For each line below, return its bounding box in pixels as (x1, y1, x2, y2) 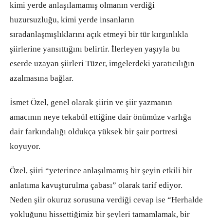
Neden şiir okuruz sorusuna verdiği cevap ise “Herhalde (10, 195, 203, 205)
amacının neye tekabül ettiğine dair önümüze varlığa (10, 112, 191, 122)
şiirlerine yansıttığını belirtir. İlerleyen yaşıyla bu (10, 44, 180, 54)
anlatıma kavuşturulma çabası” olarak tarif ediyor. (10, 181, 182, 190)
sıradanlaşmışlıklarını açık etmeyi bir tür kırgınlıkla (10, 30, 188, 39)
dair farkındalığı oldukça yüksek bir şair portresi (10, 127, 178, 137)
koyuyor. (10, 142, 40, 151)
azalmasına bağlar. (10, 73, 73, 83)
